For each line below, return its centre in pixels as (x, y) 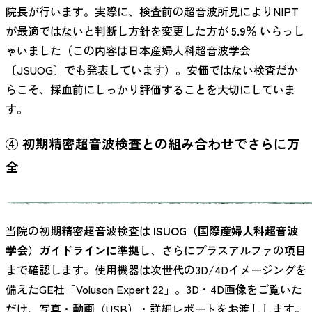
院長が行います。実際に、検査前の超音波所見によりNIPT (152, 11)
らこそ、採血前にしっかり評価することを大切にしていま (150, 89)
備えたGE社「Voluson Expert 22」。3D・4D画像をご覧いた (154, 289)
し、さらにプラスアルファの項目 (223, 250)
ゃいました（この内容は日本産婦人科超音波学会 (128, 50)
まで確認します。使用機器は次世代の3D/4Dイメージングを (156, 270)
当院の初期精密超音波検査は (79, 231)
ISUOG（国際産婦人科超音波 (226, 231)
